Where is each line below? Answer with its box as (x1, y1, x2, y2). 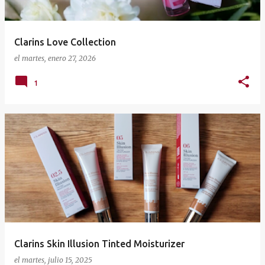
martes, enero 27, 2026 (22, 54, 96, 63)
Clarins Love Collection (14, 37, 116, 48)
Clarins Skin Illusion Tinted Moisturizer (14, 238, 185, 250)
